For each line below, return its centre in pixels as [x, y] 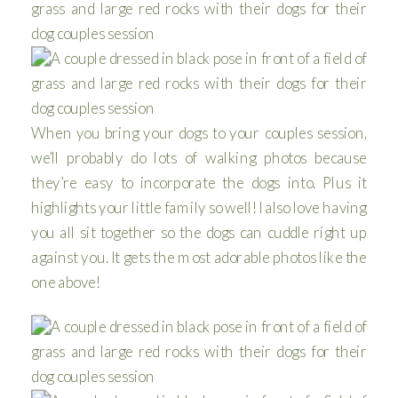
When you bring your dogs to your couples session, [199, 132]
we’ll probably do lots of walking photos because [199, 157]
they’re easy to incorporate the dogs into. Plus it [199, 182]
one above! [66, 282]
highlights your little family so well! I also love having [199, 207]
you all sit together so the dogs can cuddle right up [199, 232]
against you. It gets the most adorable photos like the [199, 257]
